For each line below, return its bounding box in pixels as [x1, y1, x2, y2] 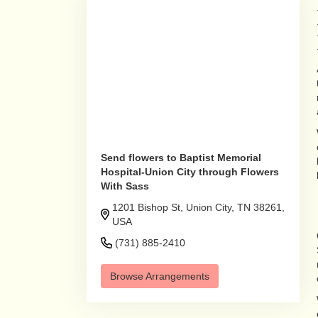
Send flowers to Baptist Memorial [101, 151, 261, 163]
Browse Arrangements [110, 270, 209, 282]
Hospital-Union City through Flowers [101, 165, 279, 177]
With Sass [101, 180, 149, 192]
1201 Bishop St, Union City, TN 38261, [112, 201, 285, 213]
